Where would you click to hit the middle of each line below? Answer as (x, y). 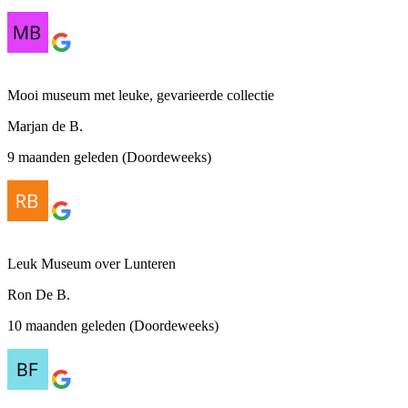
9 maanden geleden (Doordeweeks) (109, 157)
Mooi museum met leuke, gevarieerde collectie (141, 95)
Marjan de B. (45, 126)
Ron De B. (39, 294)
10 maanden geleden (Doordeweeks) (113, 325)
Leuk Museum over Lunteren (92, 263)
